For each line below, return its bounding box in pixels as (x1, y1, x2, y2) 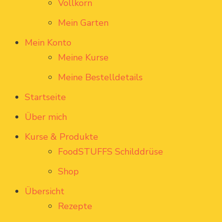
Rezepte (58, 200, 92, 213)
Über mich (25, 111, 67, 123)
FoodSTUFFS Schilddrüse (58, 146, 163, 158)
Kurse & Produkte (25, 131, 98, 143)
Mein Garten (58, 17, 109, 29)
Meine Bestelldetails (58, 71, 143, 84)
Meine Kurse (58, 52, 109, 64)
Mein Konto (25, 37, 71, 49)
